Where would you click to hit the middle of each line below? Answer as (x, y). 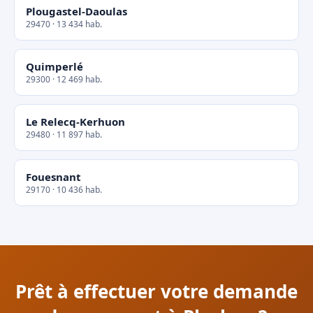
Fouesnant (53, 177)
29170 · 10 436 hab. (64, 190)
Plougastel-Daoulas (77, 11)
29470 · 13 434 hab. (64, 24)
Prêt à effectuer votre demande (156, 291)
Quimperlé (54, 66)
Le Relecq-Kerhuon (75, 122)
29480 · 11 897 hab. (64, 134)
